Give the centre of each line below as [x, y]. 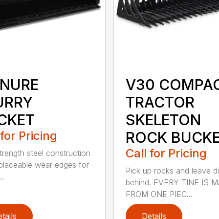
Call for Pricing [166, 153]
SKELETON [163, 120]
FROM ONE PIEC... [159, 194]
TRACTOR [160, 102]
